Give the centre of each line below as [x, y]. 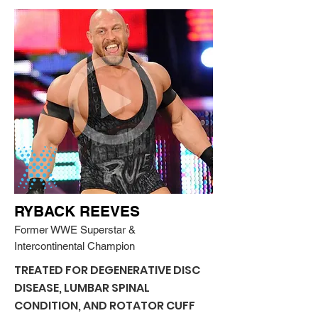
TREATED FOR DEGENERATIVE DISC [107, 270]
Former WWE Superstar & [75, 230]
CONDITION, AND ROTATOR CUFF [105, 306]
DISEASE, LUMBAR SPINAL [82, 288]
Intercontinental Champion [75, 246]
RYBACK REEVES [77, 211]
